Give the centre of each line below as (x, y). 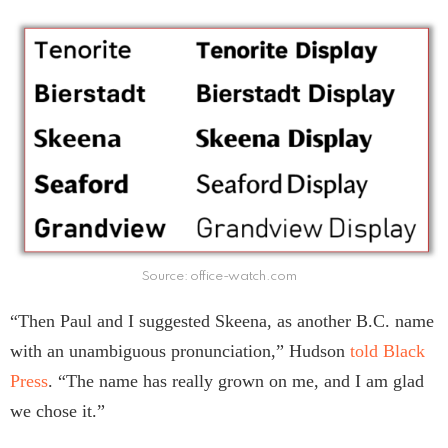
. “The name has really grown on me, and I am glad (236, 380)
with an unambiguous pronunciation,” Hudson (180, 350)
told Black (387, 350)
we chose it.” (57, 410)
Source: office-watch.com (219, 276)
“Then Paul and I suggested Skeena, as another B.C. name (222, 320)
